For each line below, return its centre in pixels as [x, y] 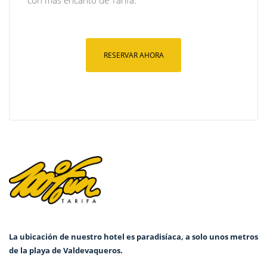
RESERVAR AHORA [133, 55]
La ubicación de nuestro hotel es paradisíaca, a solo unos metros [133, 236]
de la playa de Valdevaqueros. [66, 250]
